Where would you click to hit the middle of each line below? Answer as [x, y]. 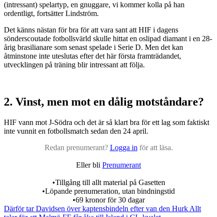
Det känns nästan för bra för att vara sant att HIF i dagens [91, 30]
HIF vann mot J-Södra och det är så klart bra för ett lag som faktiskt [107, 123]
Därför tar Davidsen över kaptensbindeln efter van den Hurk [96, 209]
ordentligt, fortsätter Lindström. [51, 14]
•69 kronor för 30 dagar [108, 200]
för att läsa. [156, 148]
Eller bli [89, 165]
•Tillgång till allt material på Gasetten [108, 183]
